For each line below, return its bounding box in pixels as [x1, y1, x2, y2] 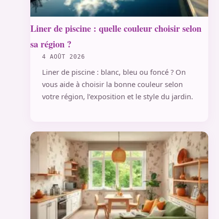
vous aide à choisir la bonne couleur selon [42, 79, 183, 89]
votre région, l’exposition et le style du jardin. [42, 91, 193, 101]
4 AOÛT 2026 [42, 53, 85, 61]
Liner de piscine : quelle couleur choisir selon [30, 22, 201, 35]
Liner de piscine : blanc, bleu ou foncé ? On [42, 66, 186, 77]
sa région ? [30, 37, 71, 51]
